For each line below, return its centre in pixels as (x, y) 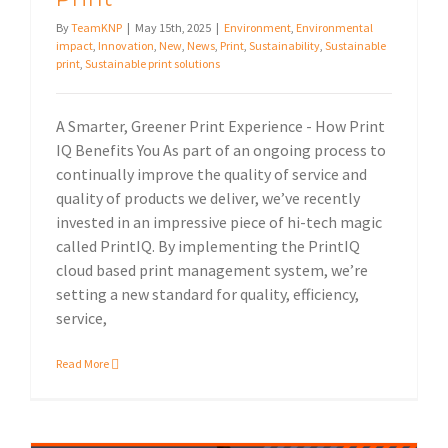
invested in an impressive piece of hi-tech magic (219, 222)
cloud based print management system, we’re (212, 270)
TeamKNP (96, 28)
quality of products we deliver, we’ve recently (208, 198)
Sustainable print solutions (152, 64)
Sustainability (284, 46)
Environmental (334, 28)
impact (74, 46)
